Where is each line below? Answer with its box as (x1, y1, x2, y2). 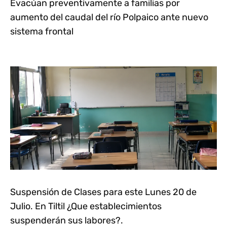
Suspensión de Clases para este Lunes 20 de (10, 186, 197, 198)
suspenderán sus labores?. (10, 214, 123, 226)
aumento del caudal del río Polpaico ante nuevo (10, 11, 208, 23)
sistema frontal (10, 25, 73, 37)
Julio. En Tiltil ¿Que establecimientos (10, 200, 162, 212)
